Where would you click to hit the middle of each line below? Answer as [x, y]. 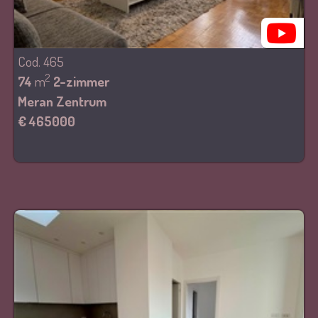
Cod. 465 [41, 61]
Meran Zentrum [62, 101]
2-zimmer [81, 81]
